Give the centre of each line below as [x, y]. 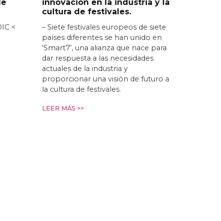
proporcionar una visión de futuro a [105, 79]
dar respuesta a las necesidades [97, 58]
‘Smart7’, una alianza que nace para [104, 48]
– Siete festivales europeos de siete [104, 27]
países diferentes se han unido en [102, 37]
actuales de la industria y [85, 68]
